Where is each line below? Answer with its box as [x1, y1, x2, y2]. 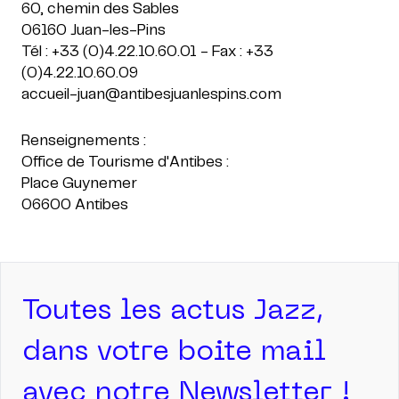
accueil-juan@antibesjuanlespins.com [21, 86, 281, 102]
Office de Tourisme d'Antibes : [21, 154, 229, 169]
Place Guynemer [21, 175, 137, 191]
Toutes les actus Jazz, [22, 298, 324, 325]
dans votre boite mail [22, 339, 326, 366]
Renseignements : [21, 133, 146, 148]
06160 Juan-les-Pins [21, 22, 166, 37]
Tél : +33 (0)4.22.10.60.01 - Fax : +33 [21, 44, 273, 59]
